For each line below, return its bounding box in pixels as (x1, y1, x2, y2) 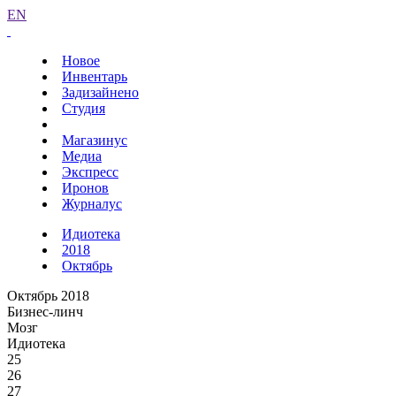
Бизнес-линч (7, 304, 83, 319)
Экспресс (62, 164, 118, 179)
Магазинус (62, 133, 127, 148)
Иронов (62, 180, 109, 195)
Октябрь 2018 (7, 288, 89, 303)
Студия (62, 101, 105, 116)
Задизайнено (62, 85, 139, 100)
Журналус (62, 196, 122, 211)
